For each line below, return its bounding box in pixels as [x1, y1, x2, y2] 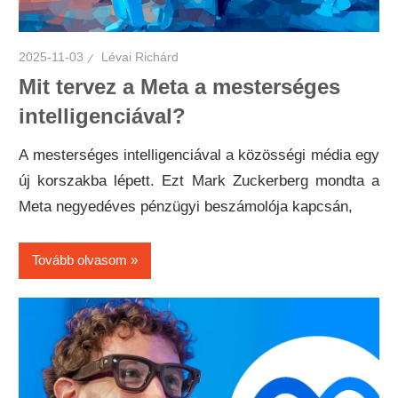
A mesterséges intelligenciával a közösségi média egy [19, 147, 379, 164]
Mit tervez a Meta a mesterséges [19, 75, 341, 99]
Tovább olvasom [32, 252, 128, 268]
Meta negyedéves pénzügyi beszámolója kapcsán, [19, 198, 354, 216]
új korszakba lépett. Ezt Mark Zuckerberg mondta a [19, 172, 379, 190]
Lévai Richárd [101, 50, 179, 65]
